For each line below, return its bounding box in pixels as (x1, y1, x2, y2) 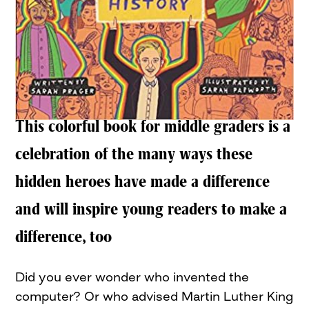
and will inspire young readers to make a (15, 200, 288, 219)
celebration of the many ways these (15, 145, 253, 164)
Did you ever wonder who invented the (15, 268, 250, 284)
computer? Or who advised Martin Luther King (15, 288, 294, 303)
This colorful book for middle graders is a (15, 117, 291, 137)
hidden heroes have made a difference (15, 172, 270, 192)
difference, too (15, 228, 112, 247)
